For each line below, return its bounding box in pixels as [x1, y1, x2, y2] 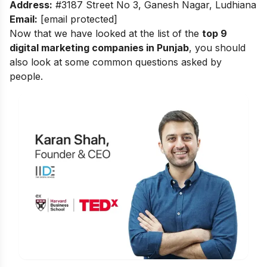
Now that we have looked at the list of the [10, 27, 202, 40]
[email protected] [41, 13, 117, 26]
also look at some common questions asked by [10, 56, 222, 69]
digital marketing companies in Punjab [10, 42, 189, 54]
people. [10, 70, 43, 83]
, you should [189, 42, 246, 54]
